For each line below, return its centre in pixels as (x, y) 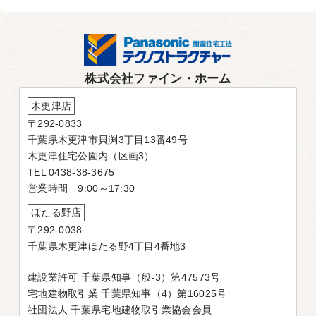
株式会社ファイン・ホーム (158, 78)
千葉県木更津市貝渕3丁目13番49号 (108, 140)
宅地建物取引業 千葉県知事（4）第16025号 (127, 294)
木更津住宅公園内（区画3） (91, 156)
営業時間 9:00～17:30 (81, 189)
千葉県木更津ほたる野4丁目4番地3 (107, 247)
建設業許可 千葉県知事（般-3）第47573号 (124, 278)
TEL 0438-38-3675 (71, 172)
